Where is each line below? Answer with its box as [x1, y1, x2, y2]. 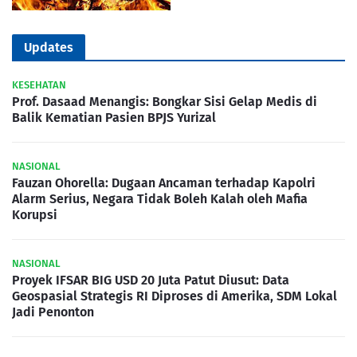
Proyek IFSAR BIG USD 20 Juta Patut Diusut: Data [12, 273, 289, 288]
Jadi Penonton [12, 304, 94, 320]
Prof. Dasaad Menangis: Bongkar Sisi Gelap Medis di [12, 94, 317, 110]
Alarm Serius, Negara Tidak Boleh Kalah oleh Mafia [12, 191, 308, 207]
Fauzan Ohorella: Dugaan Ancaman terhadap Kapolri [12, 175, 316, 191]
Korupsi [12, 207, 57, 223]
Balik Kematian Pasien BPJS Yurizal [12, 110, 216, 126]
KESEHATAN [12, 79, 66, 92]
